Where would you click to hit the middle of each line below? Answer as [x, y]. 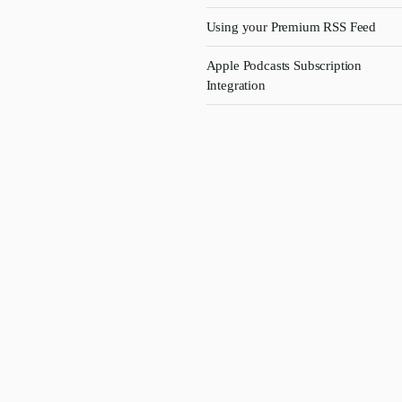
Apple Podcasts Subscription [284, 66]
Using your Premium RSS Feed [291, 27]
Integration [236, 85]
